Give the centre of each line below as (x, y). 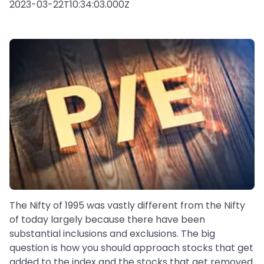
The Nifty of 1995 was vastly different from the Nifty (127, 206)
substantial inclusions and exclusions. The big (112, 234)
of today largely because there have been (107, 220)
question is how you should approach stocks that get (131, 248)
